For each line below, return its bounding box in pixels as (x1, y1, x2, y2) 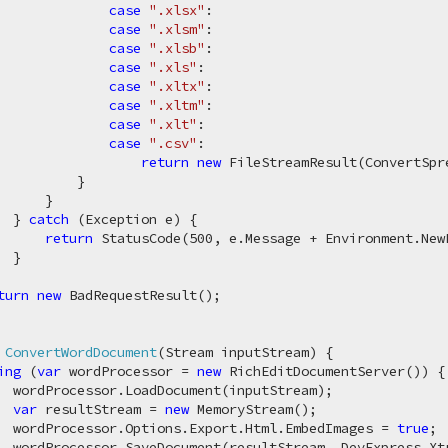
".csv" (149, 134, 198, 152)
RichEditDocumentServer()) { (221, 362, 446, 380)
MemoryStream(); (189, 400, 318, 418)
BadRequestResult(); (61, 286, 222, 304)
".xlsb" (149, 39, 206, 57)
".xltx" (149, 77, 206, 95)
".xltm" (149, 96, 206, 114)
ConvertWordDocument (5, 343, 158, 361)
